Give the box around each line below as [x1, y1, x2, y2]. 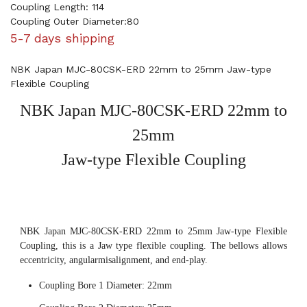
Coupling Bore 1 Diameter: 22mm [39, 280, 172, 291]
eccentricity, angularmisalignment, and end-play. [20, 255, 208, 265]
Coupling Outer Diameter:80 [10, 16, 139, 27]
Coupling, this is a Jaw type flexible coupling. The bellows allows [20, 241, 287, 251]
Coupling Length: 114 [10, 1, 104, 12]
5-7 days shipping [10, 31, 114, 45]
